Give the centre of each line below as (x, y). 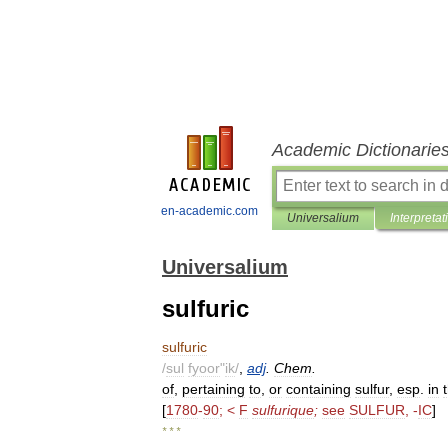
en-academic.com (209, 211)
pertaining (213, 389)
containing (318, 389)
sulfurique (283, 410)
